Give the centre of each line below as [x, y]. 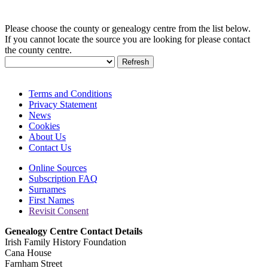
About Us [47, 136]
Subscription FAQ [63, 178]
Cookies [44, 126]
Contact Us [50, 147]
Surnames [47, 189]
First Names [51, 200]
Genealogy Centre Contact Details [74, 231]
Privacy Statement [63, 104]
